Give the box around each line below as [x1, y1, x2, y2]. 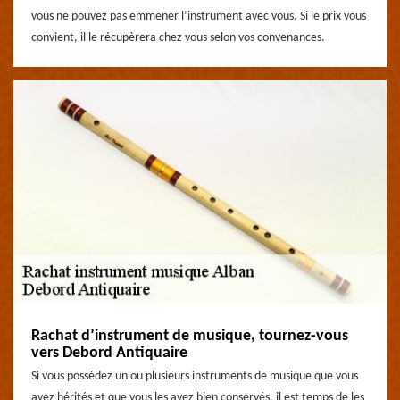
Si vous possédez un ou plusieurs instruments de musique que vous [31, 370, 358, 383]
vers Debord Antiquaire [31, 345, 187, 362]
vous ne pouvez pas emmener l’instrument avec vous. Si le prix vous [31, 10, 366, 23]
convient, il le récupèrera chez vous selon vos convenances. [31, 31, 325, 45]
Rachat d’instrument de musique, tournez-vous [31, 328, 348, 345]
